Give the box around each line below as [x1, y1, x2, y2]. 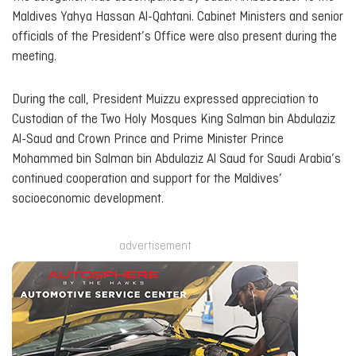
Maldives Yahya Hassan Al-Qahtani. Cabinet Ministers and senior [12, 10, 343, 24]
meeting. [12, 49, 56, 64]
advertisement [118, 240, 192, 253]
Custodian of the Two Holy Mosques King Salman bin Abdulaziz [12, 113, 335, 127]
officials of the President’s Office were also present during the [12, 29, 337, 44]
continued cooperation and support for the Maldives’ [12, 172, 282, 187]
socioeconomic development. [12, 192, 164, 207]
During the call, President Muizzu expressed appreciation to [12, 93, 319, 107]
